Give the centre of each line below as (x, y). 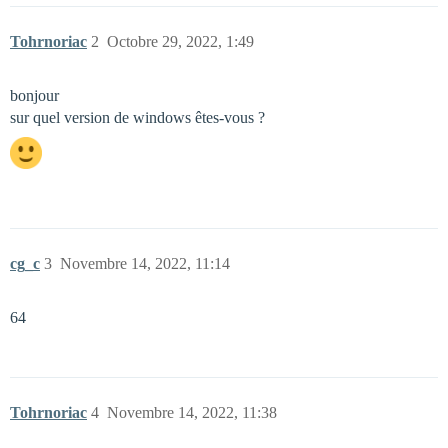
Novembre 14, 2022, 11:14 (145, 263)
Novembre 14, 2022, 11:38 (192, 412)
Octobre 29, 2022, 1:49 (180, 41)
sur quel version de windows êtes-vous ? (137, 117)
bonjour (34, 95)
